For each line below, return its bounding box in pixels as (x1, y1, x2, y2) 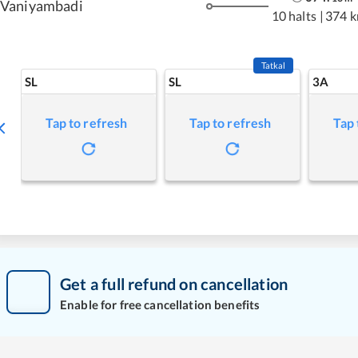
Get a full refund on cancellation (60, 273, 288, 293)
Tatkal (261, 60, 286, 70)
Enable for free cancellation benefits (60, 296, 261, 312)
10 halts (271, 7, 316, 23)
